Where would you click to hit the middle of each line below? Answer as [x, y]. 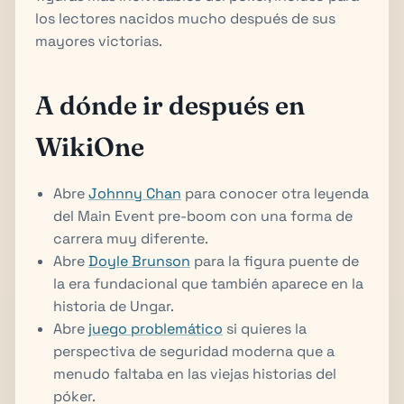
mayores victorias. [99, 41]
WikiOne [90, 146]
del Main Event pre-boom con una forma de [203, 216]
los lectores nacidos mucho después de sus [185, 18]
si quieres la [265, 328]
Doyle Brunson [139, 261]
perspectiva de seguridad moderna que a [194, 351]
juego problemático [156, 328]
